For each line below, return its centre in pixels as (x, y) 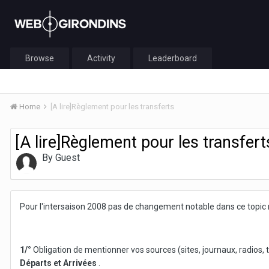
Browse (40, 58)
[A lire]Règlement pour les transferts (112, 107)
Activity (101, 58)
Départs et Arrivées (58, 263)
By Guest (61, 158)
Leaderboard (173, 58)
